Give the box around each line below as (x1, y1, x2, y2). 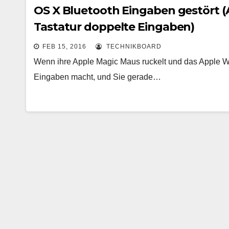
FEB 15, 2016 (42, 43, 86, 50)
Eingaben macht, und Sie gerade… (34, 73, 161, 81)
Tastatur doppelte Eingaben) (34, 20, 195, 34)
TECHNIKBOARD (104, 43, 162, 50)
